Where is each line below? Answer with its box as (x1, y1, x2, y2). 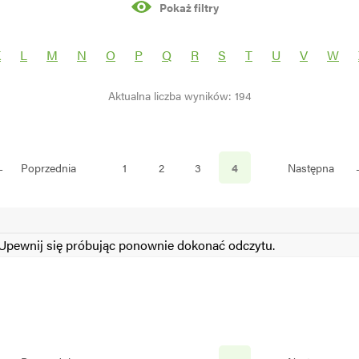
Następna (288, 159, 334, 176)
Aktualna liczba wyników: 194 (107, 87, 252, 104)
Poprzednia (20, 159, 76, 176)
